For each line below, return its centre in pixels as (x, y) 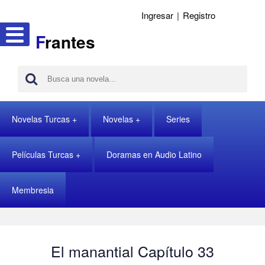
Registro (199, 15)
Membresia (33, 190)
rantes (70, 42)
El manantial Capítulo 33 (132, 251)
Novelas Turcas (41, 119)
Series (178, 119)
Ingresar (157, 15)
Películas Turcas (43, 154)
